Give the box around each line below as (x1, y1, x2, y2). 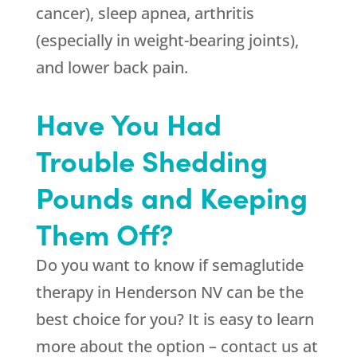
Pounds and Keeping (35, 177, 308, 217)
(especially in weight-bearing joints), (35, 29, 299, 52)
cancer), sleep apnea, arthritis (35, 2, 254, 25)
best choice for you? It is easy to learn (35, 308, 314, 331)
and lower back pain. (35, 57, 188, 79)
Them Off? (35, 214, 174, 253)
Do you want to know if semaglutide (35, 254, 304, 277)
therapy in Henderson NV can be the (35, 281, 304, 304)
